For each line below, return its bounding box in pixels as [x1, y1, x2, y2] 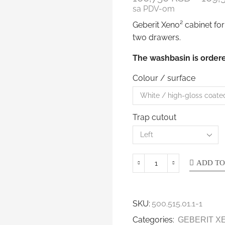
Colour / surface [133, 73, 196, 83]
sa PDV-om [133, 4, 175, 14]
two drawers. [133, 32, 181, 42]
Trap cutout [133, 112, 177, 122]
